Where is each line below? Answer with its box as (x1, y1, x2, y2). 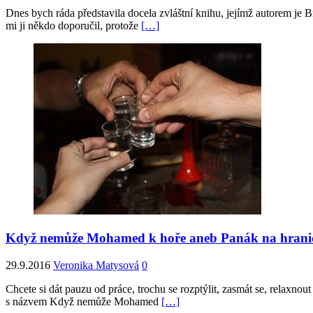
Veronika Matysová (53, 259, 139, 271)
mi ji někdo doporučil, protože (6, 20, 141, 32)
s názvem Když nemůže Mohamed (6, 295, 161, 307)
